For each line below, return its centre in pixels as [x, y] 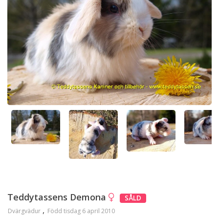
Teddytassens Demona [58, 197]
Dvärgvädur [24, 211]
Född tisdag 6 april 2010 [81, 211]
